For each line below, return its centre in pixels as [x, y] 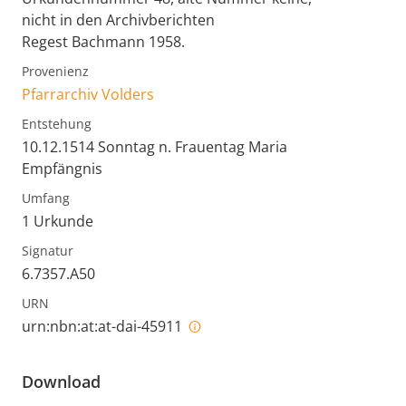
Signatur [48, 251]
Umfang [46, 198]
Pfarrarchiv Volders [88, 95]
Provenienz [55, 72]
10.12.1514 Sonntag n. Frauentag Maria [155, 147]
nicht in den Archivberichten [118, 20]
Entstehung [57, 124]
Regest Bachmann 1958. [103, 42]
